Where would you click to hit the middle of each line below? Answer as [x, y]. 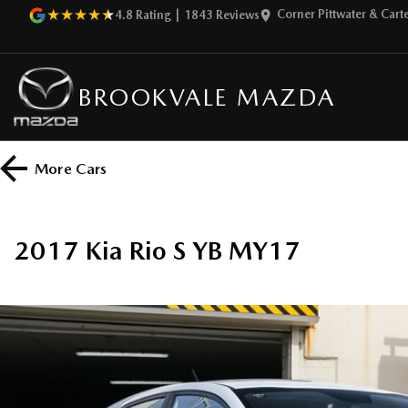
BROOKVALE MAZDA [207, 97]
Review [234, 15]
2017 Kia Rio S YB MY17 [157, 250]
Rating [152, 15]
